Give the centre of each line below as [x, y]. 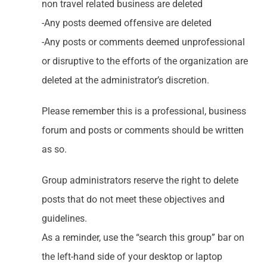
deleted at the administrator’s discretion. [125, 80]
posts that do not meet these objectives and [133, 199]
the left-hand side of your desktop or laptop [132, 256]
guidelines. [64, 218]
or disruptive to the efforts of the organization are [145, 61]
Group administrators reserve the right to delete [140, 180]
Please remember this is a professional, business [144, 111]
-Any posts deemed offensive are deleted [126, 23]
